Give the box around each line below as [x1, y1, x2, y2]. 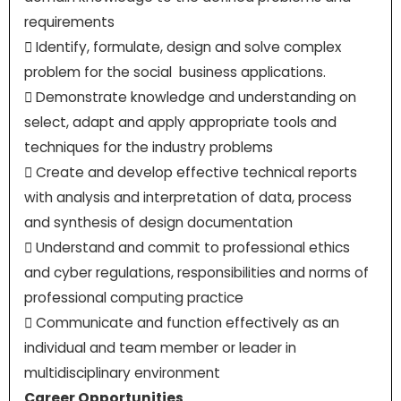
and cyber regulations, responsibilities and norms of [23, 262, 369, 282]
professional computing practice [23, 287, 243, 307]
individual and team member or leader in [23, 337, 296, 357]
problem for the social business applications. [23, 62, 326, 81]
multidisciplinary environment [23, 363, 220, 382]
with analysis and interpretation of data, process [23, 187, 352, 207]
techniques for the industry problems [23, 137, 273, 157]
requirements [23, 12, 115, 31]
